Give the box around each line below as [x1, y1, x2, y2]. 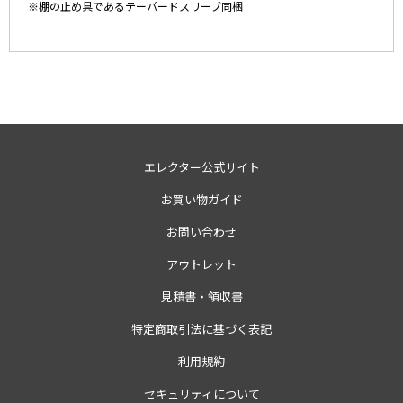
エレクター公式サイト [143, 157, 260, 175]
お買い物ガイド [160, 190, 243, 208]
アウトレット [166, 255, 237, 273]
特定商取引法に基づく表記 [131, 319, 272, 337]
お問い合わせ [166, 222, 237, 240]
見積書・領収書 [160, 287, 243, 305]
